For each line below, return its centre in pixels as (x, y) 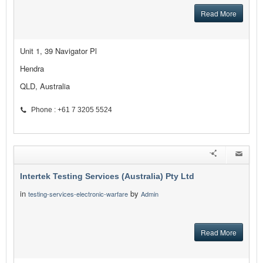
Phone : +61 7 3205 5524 (72, 110)
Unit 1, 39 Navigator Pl (58, 51)
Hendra (32, 69)
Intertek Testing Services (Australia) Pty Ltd (107, 176)
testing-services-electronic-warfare (78, 194)
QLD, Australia (45, 86)
